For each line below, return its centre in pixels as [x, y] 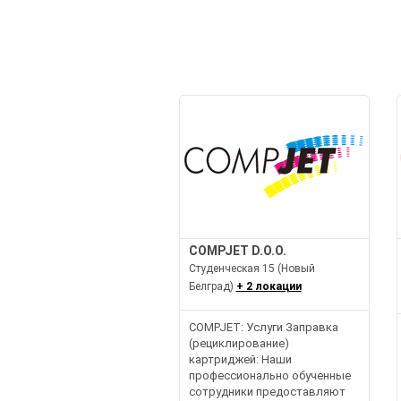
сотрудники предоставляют [267, 391]
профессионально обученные [269, 375]
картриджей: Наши [240, 359]
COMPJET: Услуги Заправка [263, 327]
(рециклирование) [239, 343]
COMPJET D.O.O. [237, 250]
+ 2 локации [269, 286]
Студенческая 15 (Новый [252, 268]
